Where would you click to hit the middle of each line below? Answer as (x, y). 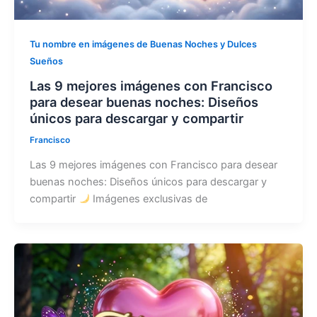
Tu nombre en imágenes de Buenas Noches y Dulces (143, 45)
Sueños (46, 62)
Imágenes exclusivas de (149, 198)
